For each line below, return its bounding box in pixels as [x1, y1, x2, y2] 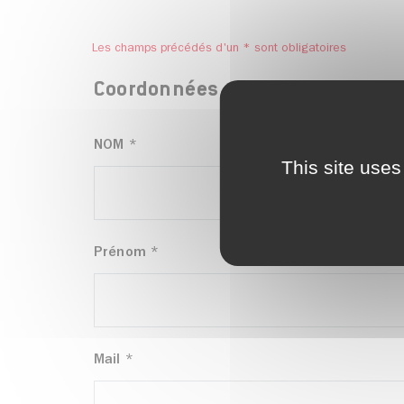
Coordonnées [94, 81, 219, 102]
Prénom [94, 245, 146, 261]
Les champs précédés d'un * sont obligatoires [92, 43, 346, 56]
